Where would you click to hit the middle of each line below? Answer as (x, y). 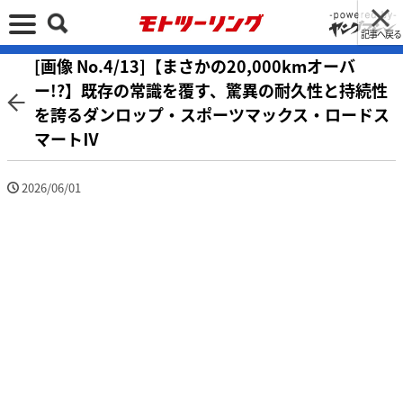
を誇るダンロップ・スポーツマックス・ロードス (212, 114)
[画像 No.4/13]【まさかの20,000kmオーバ (195, 66)
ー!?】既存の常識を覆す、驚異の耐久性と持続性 (211, 90)
